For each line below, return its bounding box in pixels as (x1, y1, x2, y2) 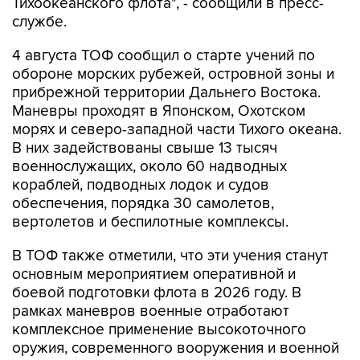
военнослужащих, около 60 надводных (12, 157, 287, 176)
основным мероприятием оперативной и (12, 264, 296, 284)
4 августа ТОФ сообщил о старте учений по (12, 46, 315, 65)
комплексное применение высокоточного (12, 320, 306, 339)
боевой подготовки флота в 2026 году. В (12, 283, 301, 302)
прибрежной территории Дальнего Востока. (12, 83, 321, 102)
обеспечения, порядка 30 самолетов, (12, 194, 274, 213)
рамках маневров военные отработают (12, 301, 289, 321)
